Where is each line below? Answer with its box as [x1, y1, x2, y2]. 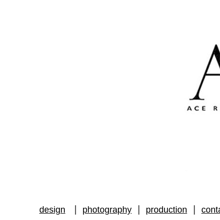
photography [82, 205, 132, 215]
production [146, 205, 187, 215]
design [39, 205, 65, 215]
